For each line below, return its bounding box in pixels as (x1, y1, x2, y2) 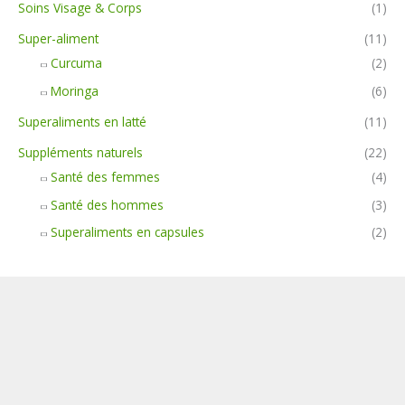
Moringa (51, 81, 99, 99)
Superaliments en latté (18, 112, 146, 130)
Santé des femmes (51, 168, 160, 186)
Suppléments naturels (18, 144, 143, 162)
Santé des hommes (51, 195, 164, 213)
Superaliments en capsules (51, 223, 204, 241)
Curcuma (51, 54, 102, 72)
